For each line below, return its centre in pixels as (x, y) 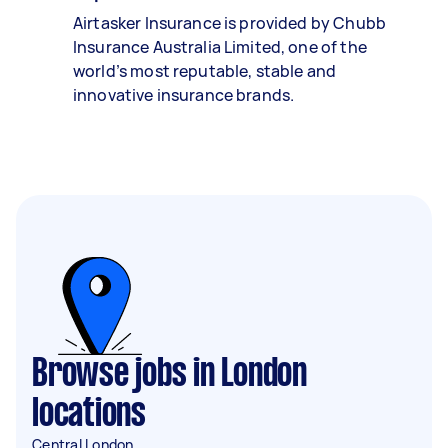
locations (89, 415)
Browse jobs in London (169, 375)
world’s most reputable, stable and (205, 71)
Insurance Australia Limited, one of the (220, 47)
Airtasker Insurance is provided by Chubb (229, 23)
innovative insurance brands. (184, 95)
